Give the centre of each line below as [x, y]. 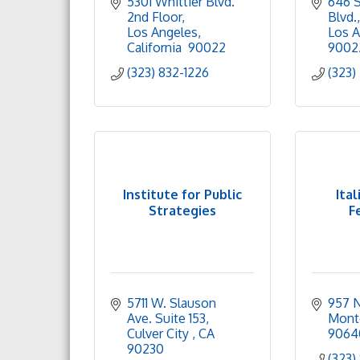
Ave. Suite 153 [166, 318]
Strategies [182, 210]
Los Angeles [162, 32]
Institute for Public [182, 194]
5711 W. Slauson [172, 303]
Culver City [160, 333]
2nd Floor [154, 17]
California [156, 47]
